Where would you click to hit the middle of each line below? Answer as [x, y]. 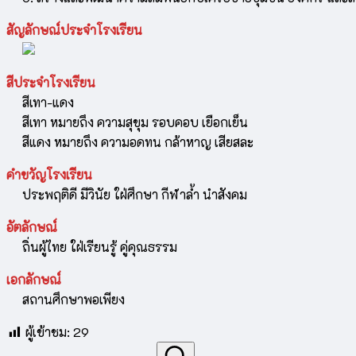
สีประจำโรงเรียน [51, 82]
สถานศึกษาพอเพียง [66, 299]
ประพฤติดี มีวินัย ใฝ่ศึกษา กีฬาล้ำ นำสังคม [127, 194]
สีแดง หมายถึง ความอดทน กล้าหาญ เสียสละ [130, 141]
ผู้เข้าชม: [48, 331]
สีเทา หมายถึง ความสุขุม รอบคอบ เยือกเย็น [127, 122]
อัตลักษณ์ [32, 226]
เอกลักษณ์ [34, 279]
